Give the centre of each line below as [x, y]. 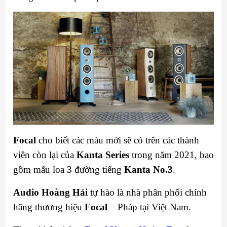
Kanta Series [103, 155]
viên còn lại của [45, 155]
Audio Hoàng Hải [50, 192]
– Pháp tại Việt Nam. [149, 207]
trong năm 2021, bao [172, 155]
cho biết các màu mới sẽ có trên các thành [118, 140]
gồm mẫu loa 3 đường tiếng [69, 169]
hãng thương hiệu [49, 207]
